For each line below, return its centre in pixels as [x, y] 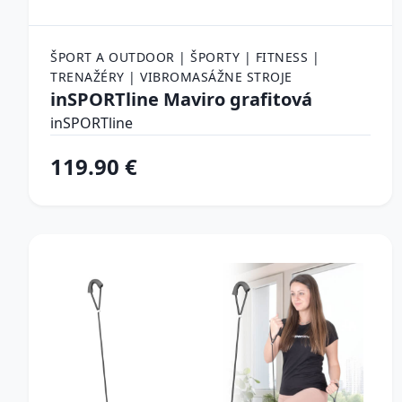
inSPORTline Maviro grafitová [181, 99]
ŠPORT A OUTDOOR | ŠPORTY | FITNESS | [185, 57]
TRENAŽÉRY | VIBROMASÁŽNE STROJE [171, 76]
